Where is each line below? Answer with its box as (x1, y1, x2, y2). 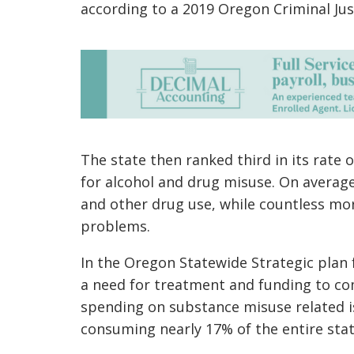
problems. (81, 217, 154, 236)
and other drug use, (81, 194, 220, 214)
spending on (81, 297, 169, 317)
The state (81, 150, 150, 170)
